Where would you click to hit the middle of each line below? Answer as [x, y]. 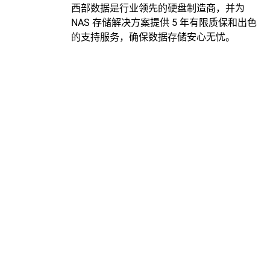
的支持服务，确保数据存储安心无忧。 [153, 37]
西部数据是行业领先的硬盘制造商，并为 [158, 8]
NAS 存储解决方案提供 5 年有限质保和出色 [164, 23]
